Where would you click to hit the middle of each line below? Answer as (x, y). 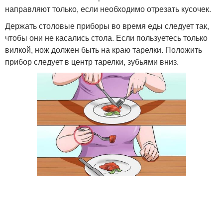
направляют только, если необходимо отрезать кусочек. (108, 9)
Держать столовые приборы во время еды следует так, (107, 26)
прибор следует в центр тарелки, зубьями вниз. (92, 62)
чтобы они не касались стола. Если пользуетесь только (106, 38)
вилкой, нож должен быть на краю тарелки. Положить (104, 50)
